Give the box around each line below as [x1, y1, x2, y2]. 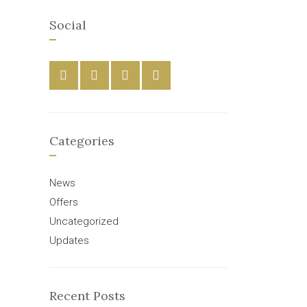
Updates [49, 234, 89, 247]
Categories [49, 133, 114, 149]
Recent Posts [49, 288, 125, 304]
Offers [49, 196, 78, 208]
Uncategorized [49, 215, 119, 228]
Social [49, 17, 86, 33]
